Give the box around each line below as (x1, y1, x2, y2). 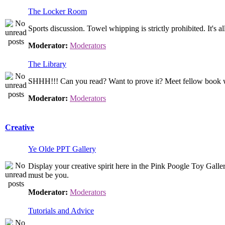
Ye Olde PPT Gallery (28, 145, 96, 153)
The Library (28, 60, 66, 68)
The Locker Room (28, 7, 87, 16)
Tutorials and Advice (28, 206, 94, 215)
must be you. (28, 171, 69, 179)
